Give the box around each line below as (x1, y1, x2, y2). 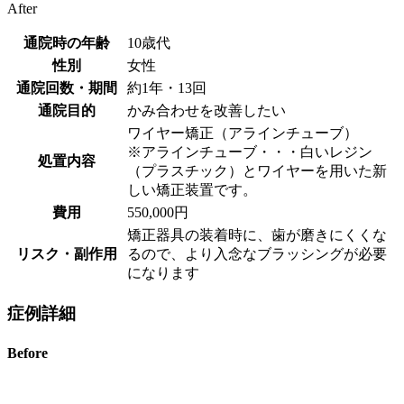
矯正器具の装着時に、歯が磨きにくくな (127, 226, 387, 243)
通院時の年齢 (23, 34, 110, 50)
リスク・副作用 (16, 245, 117, 262)
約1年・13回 (127, 79, 207, 96)
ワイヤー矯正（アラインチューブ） (127, 124, 358, 141)
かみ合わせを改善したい (127, 102, 286, 118)
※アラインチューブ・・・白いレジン (127, 143, 372, 160)
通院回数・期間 (16, 79, 117, 96)
